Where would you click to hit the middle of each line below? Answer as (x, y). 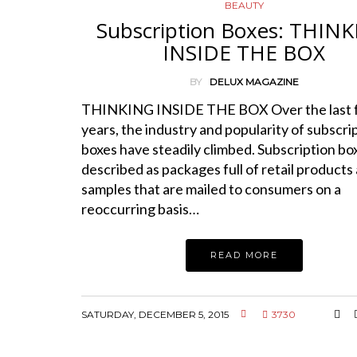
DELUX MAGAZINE (254, 82)
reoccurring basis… (140, 209)
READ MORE (244, 255)
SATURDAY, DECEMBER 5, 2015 (155, 315)
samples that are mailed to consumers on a (211, 189)
